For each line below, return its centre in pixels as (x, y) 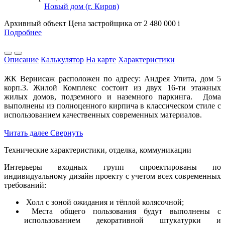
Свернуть (67, 133)
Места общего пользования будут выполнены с (123, 211)
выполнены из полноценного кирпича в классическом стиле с (113, 105)
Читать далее (26, 133)
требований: (26, 185)
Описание (21, 59)
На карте (101, 59)
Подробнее (23, 32)
